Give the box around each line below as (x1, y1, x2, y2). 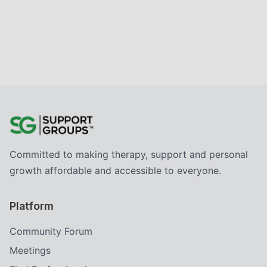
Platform (10, 200, 54, 212)
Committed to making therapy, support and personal (10, 148, 248, 160)
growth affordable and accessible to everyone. (10, 164, 221, 176)
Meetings (10, 244, 51, 256)
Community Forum (10, 225, 92, 237)
